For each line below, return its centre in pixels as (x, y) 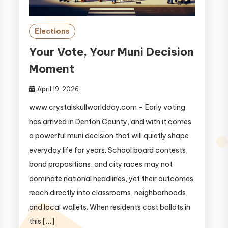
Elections (52, 31)
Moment (51, 69)
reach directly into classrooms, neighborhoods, (108, 193)
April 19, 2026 (58, 89)
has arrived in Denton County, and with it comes (110, 122)
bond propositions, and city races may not (101, 165)
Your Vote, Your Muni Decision (111, 52)
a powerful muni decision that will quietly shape (109, 136)
